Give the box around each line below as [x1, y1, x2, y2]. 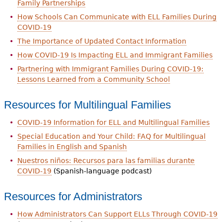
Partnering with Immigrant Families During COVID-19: [17, 65, 204, 73]
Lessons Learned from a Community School [17, 75, 170, 84]
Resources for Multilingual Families [3, 99, 171, 111]
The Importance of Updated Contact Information [17, 37, 186, 46]
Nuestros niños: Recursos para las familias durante [17, 157, 195, 165]
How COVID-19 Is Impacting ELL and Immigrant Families [17, 51, 213, 59]
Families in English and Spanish [17, 143, 127, 151]
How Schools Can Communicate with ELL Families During [17, 13, 217, 21]
